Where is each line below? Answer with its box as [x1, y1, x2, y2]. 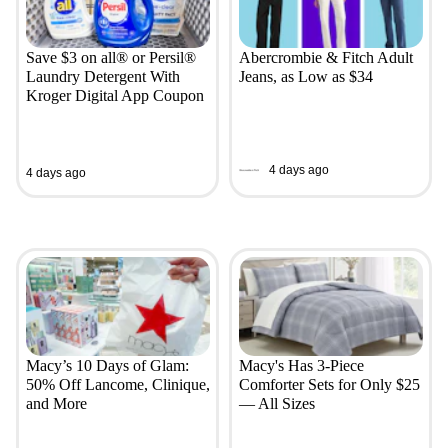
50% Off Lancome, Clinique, [25, 376, 210, 394]
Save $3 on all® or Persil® [25, 49, 196, 67]
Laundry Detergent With [25, 68, 180, 86]
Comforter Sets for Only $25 [238, 376, 420, 394]
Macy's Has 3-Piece [238, 357, 364, 375]
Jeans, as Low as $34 [238, 68, 373, 86]
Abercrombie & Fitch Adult [238, 49, 413, 67]
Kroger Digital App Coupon [25, 87, 204, 105]
